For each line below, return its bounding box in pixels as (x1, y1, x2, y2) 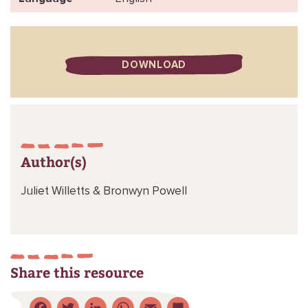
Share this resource (10, 263, 144, 281)
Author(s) (21, 152, 87, 170)
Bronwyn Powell (103, 186, 187, 197)
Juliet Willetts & (21, 186, 103, 197)
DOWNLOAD (122, 60, 186, 70)
